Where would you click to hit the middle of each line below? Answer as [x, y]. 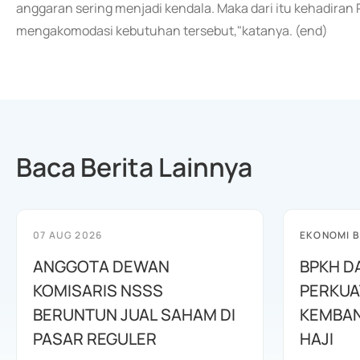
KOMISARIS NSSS [98, 290]
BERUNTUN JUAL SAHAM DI [134, 315]
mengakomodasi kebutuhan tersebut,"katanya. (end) [172, 31]
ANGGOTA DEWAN [101, 266]
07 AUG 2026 [68, 235]
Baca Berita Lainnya [134, 167]
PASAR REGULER [95, 339]
